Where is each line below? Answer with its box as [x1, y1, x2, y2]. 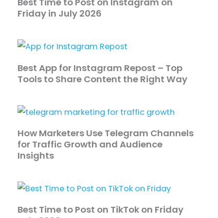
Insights [18, 149, 54, 162]
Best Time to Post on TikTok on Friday [18, 203, 184, 216]
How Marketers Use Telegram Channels [18, 127, 194, 139]
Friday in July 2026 [18, 7, 102, 20]
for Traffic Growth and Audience [18, 138, 163, 150]
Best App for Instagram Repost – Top [18, 61, 183, 74]
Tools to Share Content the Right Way [18, 73, 188, 85]
